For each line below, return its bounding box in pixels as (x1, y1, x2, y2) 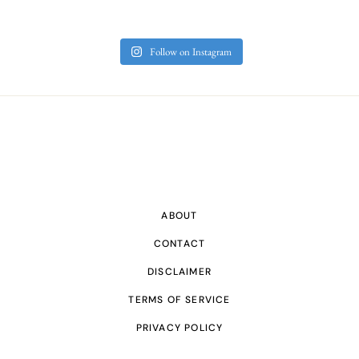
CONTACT (153, 237, 206, 251)
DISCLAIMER (147, 265, 212, 279)
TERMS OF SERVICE (128, 293, 231, 307)
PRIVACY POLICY (135, 321, 224, 335)
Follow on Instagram (150, 45, 232, 59)
